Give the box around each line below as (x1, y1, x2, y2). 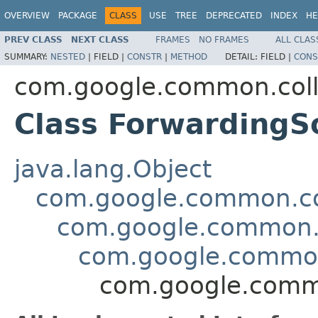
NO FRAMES (199, 34, 249, 45)
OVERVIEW (4, 11, 50, 21)
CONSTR (127, 51, 162, 62)
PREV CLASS (4, 34, 62, 45)
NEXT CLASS (71, 34, 129, 45)
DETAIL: (225, 51, 261, 62)
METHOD (170, 51, 207, 62)
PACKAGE (58, 11, 97, 21)
